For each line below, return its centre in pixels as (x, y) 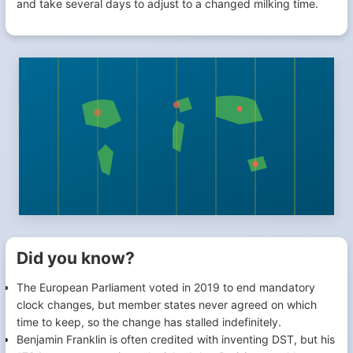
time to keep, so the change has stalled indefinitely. (149, 322)
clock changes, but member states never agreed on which (167, 305)
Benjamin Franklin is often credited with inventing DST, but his (176, 339)
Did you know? (76, 258)
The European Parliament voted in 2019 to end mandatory (166, 287)
